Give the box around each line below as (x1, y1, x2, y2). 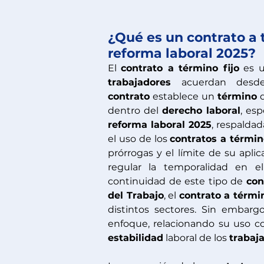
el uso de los (108, 133, 170, 144)
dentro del (108, 105, 162, 116)
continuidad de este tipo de (108, 176, 246, 187)
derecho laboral (162, 105, 240, 116)
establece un (150, 91, 217, 102)
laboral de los (163, 232, 229, 243)
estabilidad (108, 232, 163, 243)
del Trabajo (108, 190, 164, 201)
